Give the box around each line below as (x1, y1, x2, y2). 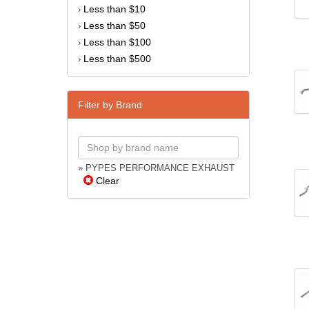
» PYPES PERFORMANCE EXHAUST (78, 163, 235, 173)
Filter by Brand (78, 99, 142, 110)
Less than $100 (83, 36, 151, 48)
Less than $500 (83, 52, 151, 64)
